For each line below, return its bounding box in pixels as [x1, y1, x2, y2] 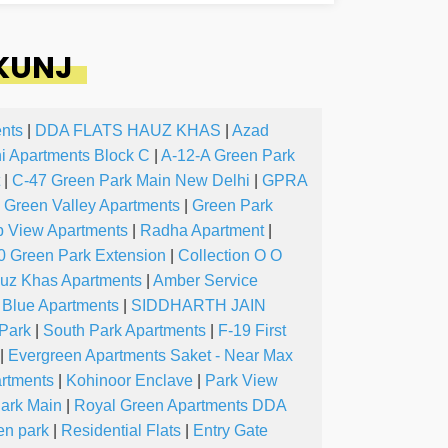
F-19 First [218, 322, 286, 340]
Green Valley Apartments [4, 197, 180, 215]
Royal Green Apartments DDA [74, 397, 286, 415]
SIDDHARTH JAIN [131, 297, 266, 315]
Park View [205, 372, 278, 390]
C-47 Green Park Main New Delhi [12, 172, 250, 190]
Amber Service [153, 272, 258, 290]
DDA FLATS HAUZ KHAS [35, 122, 221, 140]
